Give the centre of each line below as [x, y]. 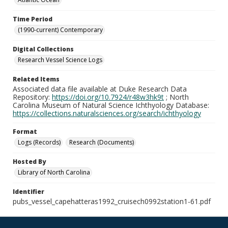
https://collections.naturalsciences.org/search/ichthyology [107, 113]
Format [25, 132]
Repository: [32, 97]
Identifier [28, 192]
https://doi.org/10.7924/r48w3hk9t [108, 97]
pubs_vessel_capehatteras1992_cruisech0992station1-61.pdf [112, 201]
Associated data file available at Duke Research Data [100, 89]
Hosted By [29, 162]
